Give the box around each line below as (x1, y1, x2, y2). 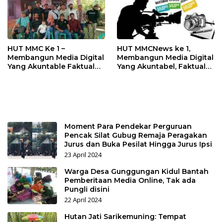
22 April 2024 (64, 195, 102, 205)
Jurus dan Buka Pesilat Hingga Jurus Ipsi (64, 140, 212, 149)
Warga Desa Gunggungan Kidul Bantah (64, 167, 209, 176)
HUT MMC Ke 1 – (7, 44, 65, 54)
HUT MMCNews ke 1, (117, 44, 190, 54)
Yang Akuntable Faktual (7, 62, 95, 71)
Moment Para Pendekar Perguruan (64, 122, 192, 131)
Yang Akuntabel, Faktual (117, 62, 206, 71)
